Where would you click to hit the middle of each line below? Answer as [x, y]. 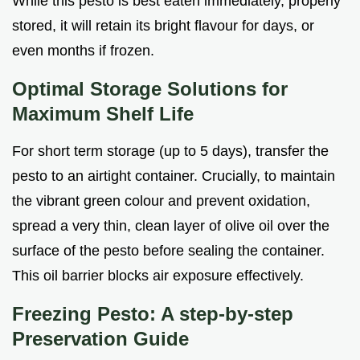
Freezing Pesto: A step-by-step [153, 313]
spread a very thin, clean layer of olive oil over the [171, 225]
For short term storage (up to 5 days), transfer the [170, 151]
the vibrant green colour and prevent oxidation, [161, 200]
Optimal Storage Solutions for [150, 88]
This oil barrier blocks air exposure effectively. [158, 275]
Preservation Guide [100, 338]
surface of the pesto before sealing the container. [168, 250]
